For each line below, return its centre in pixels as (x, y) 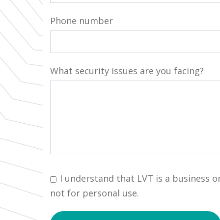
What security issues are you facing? (127, 70)
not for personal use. (95, 193)
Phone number (82, 20)
